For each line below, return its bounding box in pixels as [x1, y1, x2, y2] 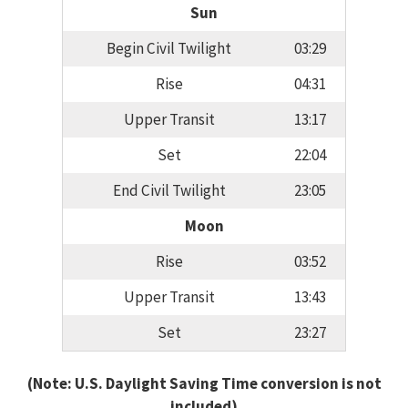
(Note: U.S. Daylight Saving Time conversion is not [26, 372, 382, 393]
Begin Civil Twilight [107, 38, 231, 59]
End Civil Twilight [112, 180, 226, 201]
